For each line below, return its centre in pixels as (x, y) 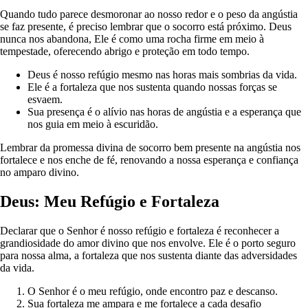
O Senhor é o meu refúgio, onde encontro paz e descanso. (153, 291)
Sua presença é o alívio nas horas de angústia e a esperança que (164, 112)
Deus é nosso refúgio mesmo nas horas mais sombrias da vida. (162, 75)
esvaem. (45, 100)
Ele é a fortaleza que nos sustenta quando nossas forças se (152, 87)
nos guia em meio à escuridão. (93, 124)
